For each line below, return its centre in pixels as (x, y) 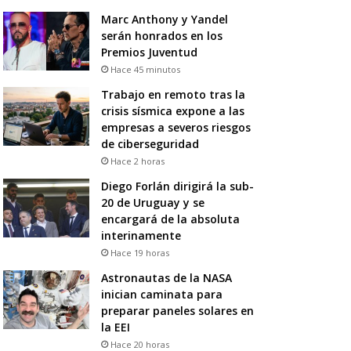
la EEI (115, 327)
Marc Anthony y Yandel (164, 19)
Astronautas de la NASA (166, 277)
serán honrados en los (161, 35)
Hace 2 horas (137, 161)
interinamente (141, 235)
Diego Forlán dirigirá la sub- (177, 186)
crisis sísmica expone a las (172, 110)
